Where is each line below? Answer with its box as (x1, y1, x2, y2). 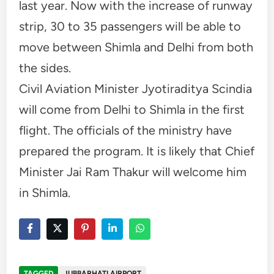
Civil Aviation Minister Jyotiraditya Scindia (19, 81, 253, 96)
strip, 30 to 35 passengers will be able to (19, 18, 242, 34)
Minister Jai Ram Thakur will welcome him (19, 164, 247, 179)
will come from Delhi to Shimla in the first (19, 102, 245, 117)
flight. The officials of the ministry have (19, 122, 232, 138)
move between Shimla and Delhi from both (19, 39, 254, 54)
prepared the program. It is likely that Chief (19, 143, 255, 158)
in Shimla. (19, 185, 71, 200)
